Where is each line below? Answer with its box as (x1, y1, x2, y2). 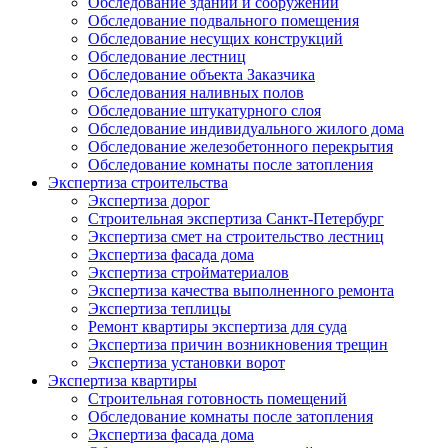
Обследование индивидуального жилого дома (88, 120, 404, 137)
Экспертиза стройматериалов (88, 264, 289, 281)
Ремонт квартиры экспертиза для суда (88, 318, 347, 335)
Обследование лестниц (88, 48, 246, 65)
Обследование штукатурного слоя (88, 102, 321, 119)
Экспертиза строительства (48, 174, 228, 191)
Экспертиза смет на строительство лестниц (88, 228, 384, 245)
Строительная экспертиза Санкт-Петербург (88, 210, 384, 227)
